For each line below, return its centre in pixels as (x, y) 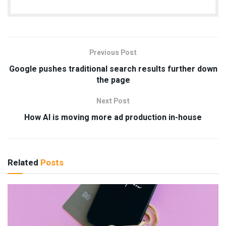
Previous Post (113, 52)
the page (113, 80)
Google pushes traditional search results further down (113, 69)
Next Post (113, 101)
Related (23, 162)
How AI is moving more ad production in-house (113, 117)
